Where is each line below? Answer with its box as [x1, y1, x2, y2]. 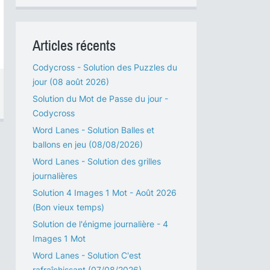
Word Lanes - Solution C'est [33, 250, 141, 260]
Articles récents [33, 38, 116, 54]
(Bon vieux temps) [33, 202, 104, 212]
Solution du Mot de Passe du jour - [33, 93, 168, 104]
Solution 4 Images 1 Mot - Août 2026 [33, 187, 177, 198]
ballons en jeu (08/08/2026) [33, 139, 143, 149]
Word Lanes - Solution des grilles [33, 156, 161, 166]
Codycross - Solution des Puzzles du [33, 62, 177, 72]
